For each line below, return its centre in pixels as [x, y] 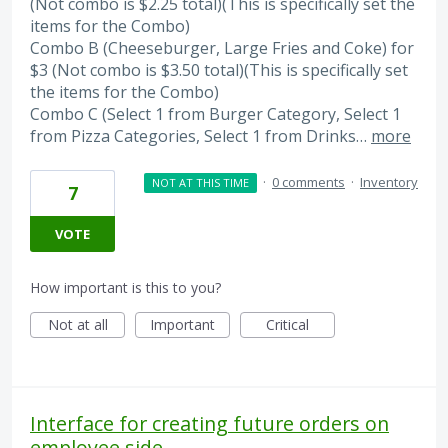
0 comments [308, 181]
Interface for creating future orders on [209, 423]
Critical [287, 324]
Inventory [389, 181]
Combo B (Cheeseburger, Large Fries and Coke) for [222, 48]
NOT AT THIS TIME [200, 182]
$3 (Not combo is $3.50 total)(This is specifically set [219, 70]
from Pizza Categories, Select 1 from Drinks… [200, 136]
